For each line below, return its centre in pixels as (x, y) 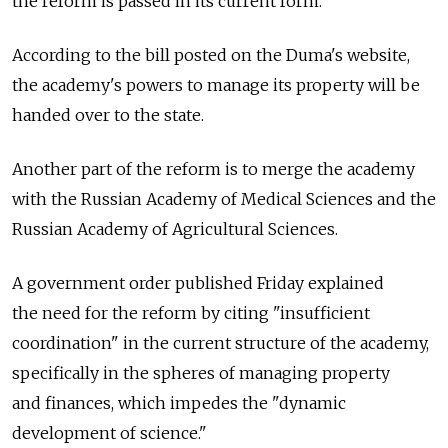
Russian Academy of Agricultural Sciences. (175, 229)
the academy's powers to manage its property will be (216, 85)
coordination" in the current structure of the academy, (220, 343)
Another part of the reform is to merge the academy (213, 169)
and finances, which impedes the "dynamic (179, 403)
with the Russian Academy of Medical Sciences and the (224, 199)
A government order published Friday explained (198, 283)
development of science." (109, 433)
